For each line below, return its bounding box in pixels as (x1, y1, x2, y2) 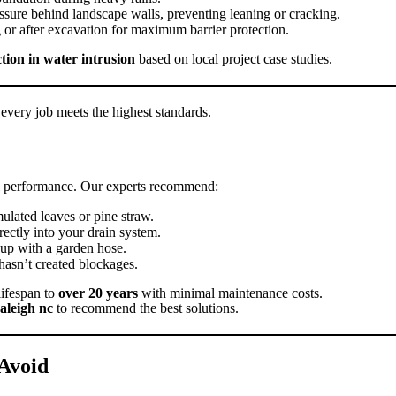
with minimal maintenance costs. (138, 286, 323, 301)
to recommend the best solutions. (53, 301, 239, 316)
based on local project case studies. (135, 51, 332, 67)
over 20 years (58, 286, 138, 301)
